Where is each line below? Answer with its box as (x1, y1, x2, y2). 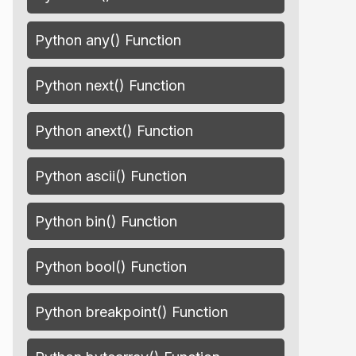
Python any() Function (35, 32, 181, 48)
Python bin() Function (35, 213, 177, 230)
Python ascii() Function (35, 168, 187, 184)
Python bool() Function (35, 258, 187, 275)
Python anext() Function (35, 122, 193, 139)
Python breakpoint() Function (35, 304, 228, 320)
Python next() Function (35, 77, 185, 94)
